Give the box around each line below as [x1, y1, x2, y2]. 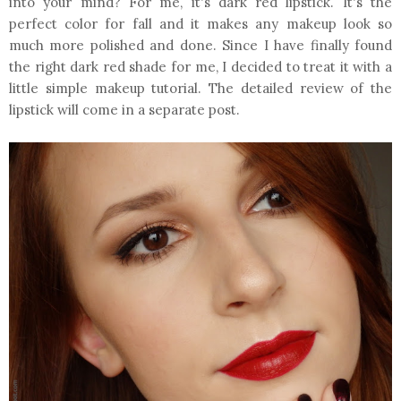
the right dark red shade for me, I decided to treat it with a [9, 58, 392, 76]
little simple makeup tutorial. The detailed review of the [9, 80, 392, 98]
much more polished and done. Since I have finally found [9, 37, 392, 55]
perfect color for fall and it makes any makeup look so [9, 15, 392, 33]
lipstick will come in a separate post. [9, 101, 240, 119]
